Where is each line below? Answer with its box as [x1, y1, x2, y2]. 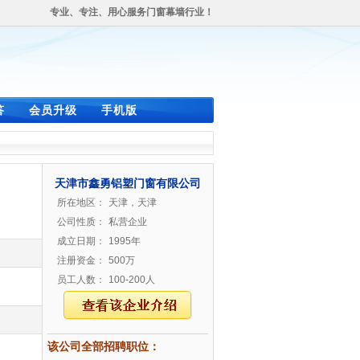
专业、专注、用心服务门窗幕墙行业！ [50, 6, 214, 18]
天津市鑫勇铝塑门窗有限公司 [55, 177, 201, 190]
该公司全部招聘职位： [47, 340, 160, 353]
